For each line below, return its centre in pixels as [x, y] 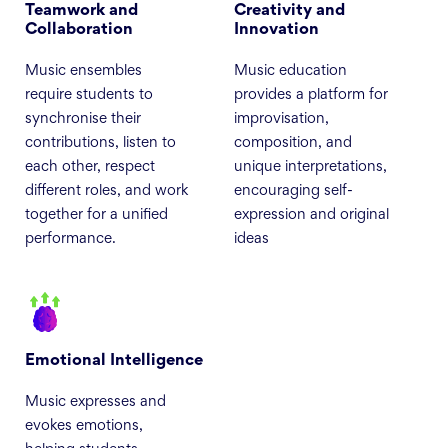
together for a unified [96, 216]
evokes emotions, [84, 427]
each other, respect [90, 168]
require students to [89, 96]
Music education [290, 72]
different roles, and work [106, 192]
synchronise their [83, 120]
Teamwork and [81, 12]
